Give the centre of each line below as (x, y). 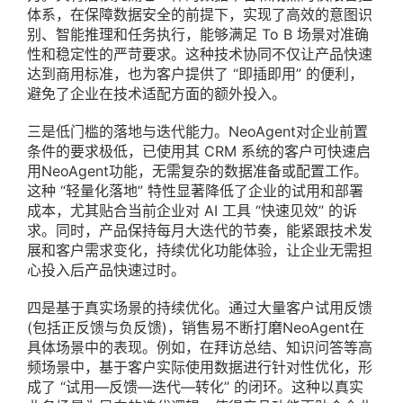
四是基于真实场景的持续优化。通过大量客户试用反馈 (200, 308)
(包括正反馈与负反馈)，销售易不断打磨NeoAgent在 (196, 328)
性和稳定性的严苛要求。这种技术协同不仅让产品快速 (200, 54)
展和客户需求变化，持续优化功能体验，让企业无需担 (200, 251)
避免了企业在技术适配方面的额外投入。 (157, 94)
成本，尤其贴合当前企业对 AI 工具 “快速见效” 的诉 (192, 211)
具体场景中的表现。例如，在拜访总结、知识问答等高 (200, 348)
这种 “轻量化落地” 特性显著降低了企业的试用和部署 (195, 191)
